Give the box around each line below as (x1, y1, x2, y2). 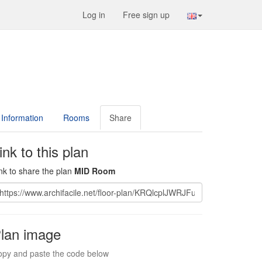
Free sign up (123, 9, 170, 20)
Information (1, 112, 43, 123)
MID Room (74, 165, 115, 177)
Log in (82, 9, 105, 20)
